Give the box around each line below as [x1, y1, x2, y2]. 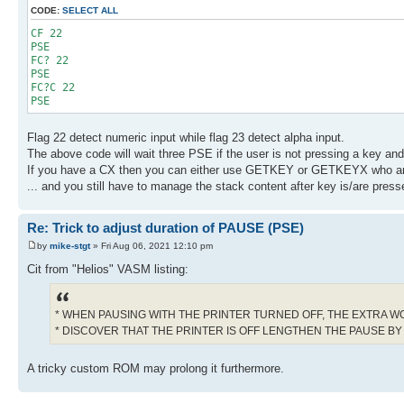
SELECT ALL [62, 5, 118, 16]
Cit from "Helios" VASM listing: [27, 262, 188, 276]
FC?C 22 [31, 81, 75, 95]
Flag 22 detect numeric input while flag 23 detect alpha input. [27, 131, 344, 145]
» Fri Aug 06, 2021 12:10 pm [90, 240, 213, 251]
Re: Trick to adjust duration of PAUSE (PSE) [27, 220, 304, 236]
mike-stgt [50, 240, 90, 251]
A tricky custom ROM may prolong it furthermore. [27, 361, 284, 375]
